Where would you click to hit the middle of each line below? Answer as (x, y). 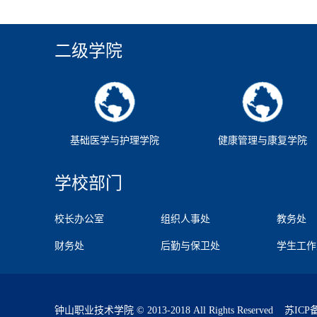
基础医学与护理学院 (115, 140)
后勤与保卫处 (190, 246)
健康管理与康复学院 (262, 140)
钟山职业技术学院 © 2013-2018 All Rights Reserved (168, 310)
